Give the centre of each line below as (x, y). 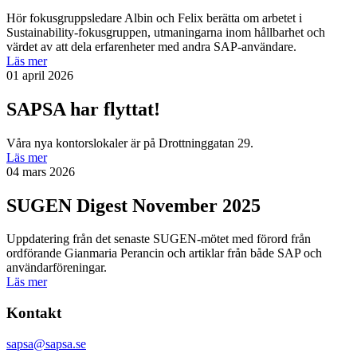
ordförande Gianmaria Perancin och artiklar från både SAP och (164, 253)
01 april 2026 (40, 75)
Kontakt (34, 313)
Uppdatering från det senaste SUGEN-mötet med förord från (159, 239)
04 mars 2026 (41, 171)
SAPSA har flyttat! (83, 109)
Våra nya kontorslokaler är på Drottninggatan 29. (130, 143)
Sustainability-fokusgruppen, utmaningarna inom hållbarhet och (166, 32)
